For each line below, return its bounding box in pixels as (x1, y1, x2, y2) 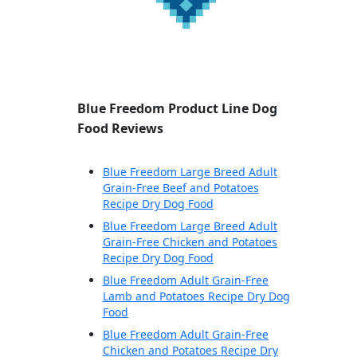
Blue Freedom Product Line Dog (76, 100, 277, 118)
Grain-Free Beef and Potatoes (102, 180, 259, 196)
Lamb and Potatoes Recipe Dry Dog (102, 288, 290, 304)
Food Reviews (76, 120, 163, 138)
